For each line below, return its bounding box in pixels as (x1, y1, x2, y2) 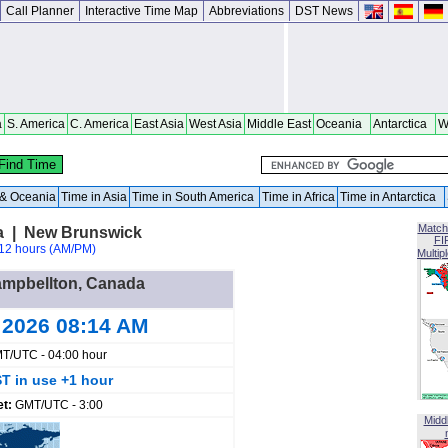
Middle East (247, 117, 311, 131)
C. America (70, 117, 129, 131)
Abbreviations (209, 4, 284, 18)
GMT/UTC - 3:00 (15, 398, 103, 412)
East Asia (134, 117, 184, 131)
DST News (295, 4, 353, 18)
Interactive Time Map (85, 4, 198, 18)
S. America (7, 117, 65, 131)
